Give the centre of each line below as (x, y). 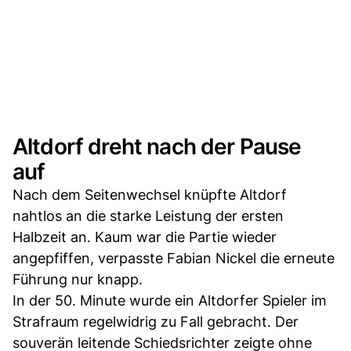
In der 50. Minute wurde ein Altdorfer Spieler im (170, 300)
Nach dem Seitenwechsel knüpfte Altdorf (150, 194)
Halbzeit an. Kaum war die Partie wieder (145, 237)
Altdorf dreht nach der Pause (157, 146)
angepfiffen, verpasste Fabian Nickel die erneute (174, 258)
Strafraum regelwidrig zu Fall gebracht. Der (156, 321)
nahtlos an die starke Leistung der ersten (148, 215)
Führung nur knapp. (78, 279)
